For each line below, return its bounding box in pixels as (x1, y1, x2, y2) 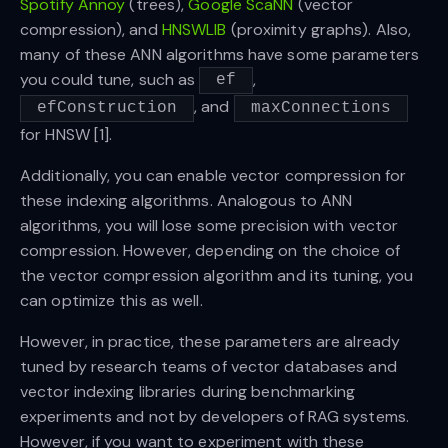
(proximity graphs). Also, (226, 18, 412, 40)
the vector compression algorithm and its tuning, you (20, 264, 414, 286)
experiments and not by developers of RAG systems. (20, 405, 409, 427)
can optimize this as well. (20, 289, 203, 311)
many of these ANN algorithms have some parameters (20, 43, 419, 65)
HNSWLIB (161, 18, 227, 40)
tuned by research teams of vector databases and (20, 355, 397, 377)
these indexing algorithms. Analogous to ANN (20, 189, 353, 211)
